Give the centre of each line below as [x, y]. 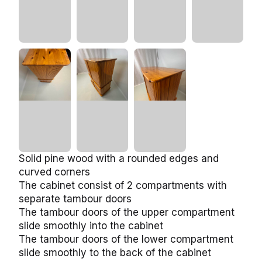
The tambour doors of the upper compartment [127, 212]
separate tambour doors [75, 199]
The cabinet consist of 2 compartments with [123, 185]
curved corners [54, 172]
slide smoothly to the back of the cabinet [115, 253]
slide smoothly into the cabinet [91, 226]
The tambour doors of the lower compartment [126, 239]
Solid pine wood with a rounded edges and [119, 158]
